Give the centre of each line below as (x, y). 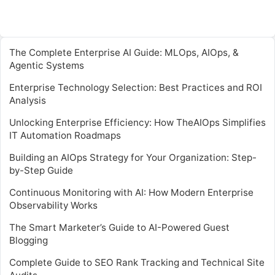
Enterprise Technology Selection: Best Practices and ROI (136, 87)
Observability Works (53, 205)
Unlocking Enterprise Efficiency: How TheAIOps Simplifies (137, 122)
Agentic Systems (47, 65)
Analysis (28, 100)
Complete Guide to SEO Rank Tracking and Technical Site (137, 262)
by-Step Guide (41, 170)
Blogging (29, 240)
